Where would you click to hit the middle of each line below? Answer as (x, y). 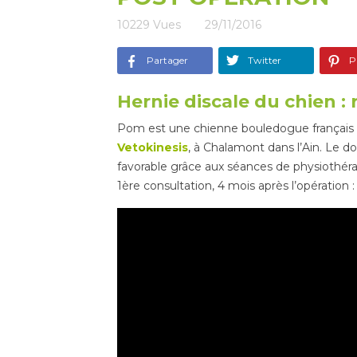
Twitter (263, 60)
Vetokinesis (153, 147)
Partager (166, 60)
